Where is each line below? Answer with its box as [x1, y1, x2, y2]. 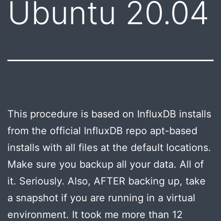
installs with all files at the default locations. [7, 141, 211, 153]
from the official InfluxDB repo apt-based [7, 124, 197, 137]
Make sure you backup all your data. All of [7, 158, 204, 170]
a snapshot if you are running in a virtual [7, 191, 195, 204]
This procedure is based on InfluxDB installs [7, 108, 211, 120]
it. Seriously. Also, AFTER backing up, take [7, 175, 206, 187]
